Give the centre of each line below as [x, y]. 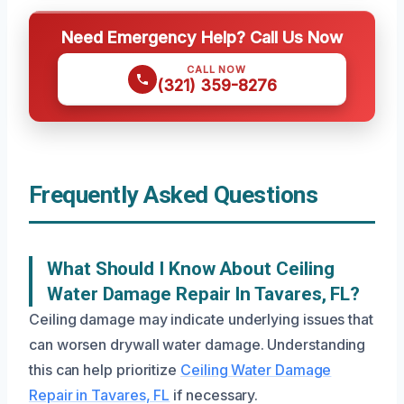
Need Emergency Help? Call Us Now [202, 37]
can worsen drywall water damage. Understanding [197, 345]
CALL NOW [216, 70]
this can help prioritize [105, 370]
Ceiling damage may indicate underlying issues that [202, 320]
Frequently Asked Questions [174, 195]
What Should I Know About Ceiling [191, 269]
